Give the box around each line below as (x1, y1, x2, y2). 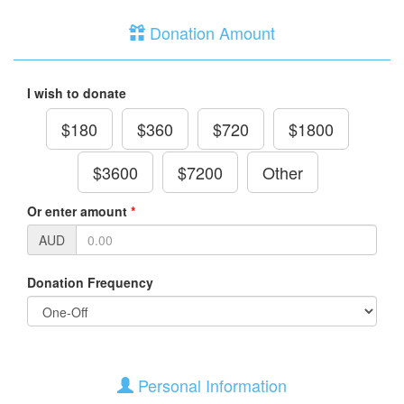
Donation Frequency (27, 273, 153, 291)
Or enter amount (27, 202, 127, 220)
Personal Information (133, 373, 287, 397)
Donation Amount (145, 21, 275, 44)
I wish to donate (27, 84, 126, 102)
